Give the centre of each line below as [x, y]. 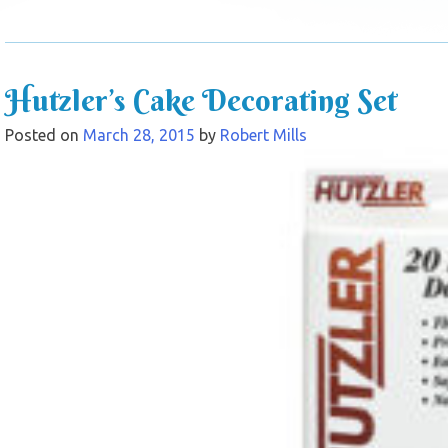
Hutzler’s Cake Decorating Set [201, 100]
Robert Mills [263, 134]
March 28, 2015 [139, 134]
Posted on [44, 134]
